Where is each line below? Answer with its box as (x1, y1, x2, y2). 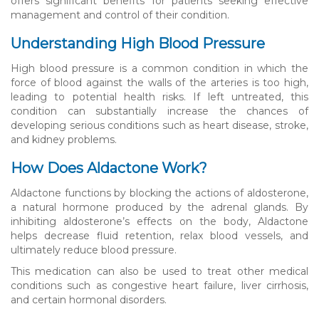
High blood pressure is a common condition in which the (11, 61, 308, 75)
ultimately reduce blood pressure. (11, 243, 177, 256)
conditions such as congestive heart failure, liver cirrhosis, (11, 278, 308, 292)
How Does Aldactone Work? (11, 159, 207, 177)
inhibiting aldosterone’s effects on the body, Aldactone (11, 214, 308, 228)
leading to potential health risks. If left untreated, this (11, 90, 308, 103)
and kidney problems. (11, 132, 117, 146)
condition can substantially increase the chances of (11, 104, 308, 117)
